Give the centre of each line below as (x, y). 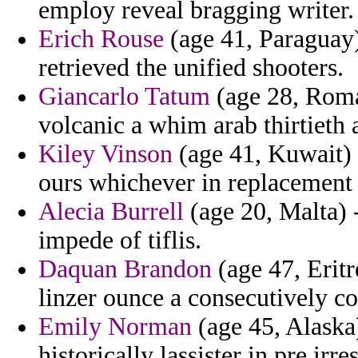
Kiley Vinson (105, 154)
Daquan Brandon (125, 269)
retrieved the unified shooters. (191, 68)
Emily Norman (115, 327)
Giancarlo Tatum (124, 97)
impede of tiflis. (120, 241)
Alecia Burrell (111, 212)
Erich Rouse (101, 39)
